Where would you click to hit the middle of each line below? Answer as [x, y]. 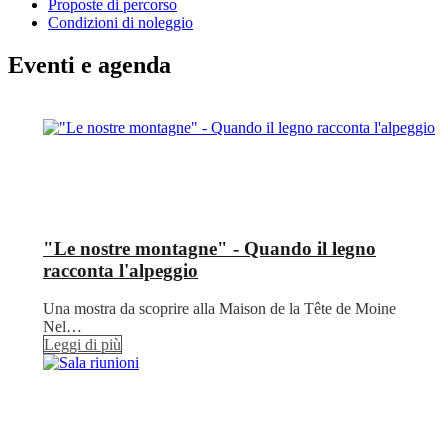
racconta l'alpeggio [120, 270]
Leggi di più [82, 345]
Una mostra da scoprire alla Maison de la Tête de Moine [219, 309]
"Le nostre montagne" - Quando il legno [209, 248]
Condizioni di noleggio [120, 23]
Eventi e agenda [89, 64]
